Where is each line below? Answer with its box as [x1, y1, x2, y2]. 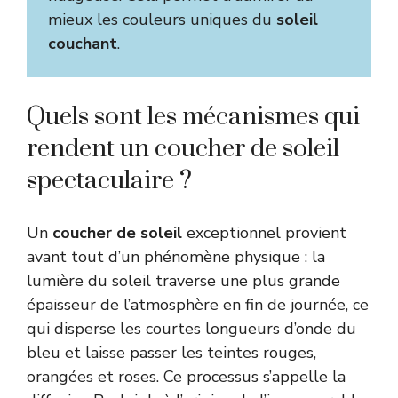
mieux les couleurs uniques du [48, 8, 276, 30]
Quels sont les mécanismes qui [27, 100, 360, 132]
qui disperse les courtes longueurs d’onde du [27, 317, 356, 339]
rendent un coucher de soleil [27, 132, 339, 164]
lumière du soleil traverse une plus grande [27, 269, 340, 291]
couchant [48, 32, 117, 54]
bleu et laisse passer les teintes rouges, [27, 341, 316, 363]
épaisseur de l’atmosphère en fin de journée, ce [27, 293, 369, 315]
